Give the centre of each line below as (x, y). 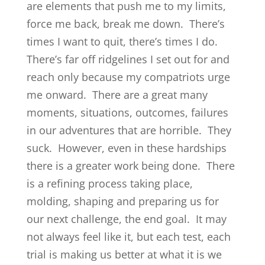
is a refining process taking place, (109, 183)
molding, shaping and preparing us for (122, 201)
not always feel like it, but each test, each (128, 237)
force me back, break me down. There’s (125, 24)
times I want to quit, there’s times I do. (123, 41)
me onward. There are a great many (117, 95)
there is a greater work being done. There (130, 166)
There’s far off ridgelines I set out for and (128, 59)
